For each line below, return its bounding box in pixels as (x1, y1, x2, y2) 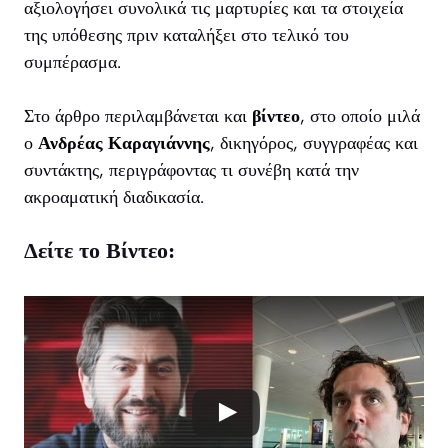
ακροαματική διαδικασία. (24, 186, 204, 209)
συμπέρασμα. (24, 51, 121, 74)
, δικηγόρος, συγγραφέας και (210, 132, 418, 155)
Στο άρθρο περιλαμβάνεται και (24, 105, 252, 128)
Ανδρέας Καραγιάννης (38, 132, 210, 155)
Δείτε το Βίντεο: (24, 238, 175, 264)
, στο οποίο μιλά (300, 105, 420, 128)
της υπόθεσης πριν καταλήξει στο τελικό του (24, 24, 349, 47)
